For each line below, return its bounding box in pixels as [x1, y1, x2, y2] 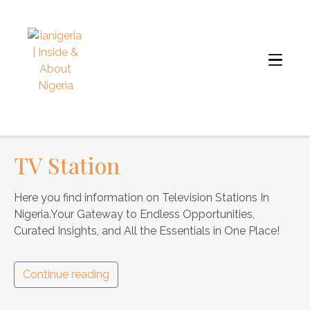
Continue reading [23, 268, 109, 281]
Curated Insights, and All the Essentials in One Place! [14, 224, 280, 237]
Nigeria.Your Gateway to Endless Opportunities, [14, 208, 255, 221]
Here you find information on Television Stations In [14, 191, 269, 204]
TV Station [14, 150, 120, 180]
